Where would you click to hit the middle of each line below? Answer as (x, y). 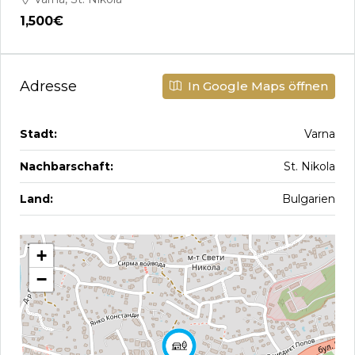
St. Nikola (309, 166)
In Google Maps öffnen (256, 86)
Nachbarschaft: (67, 166)
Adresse (48, 86)
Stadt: (38, 134)
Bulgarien (309, 199)
